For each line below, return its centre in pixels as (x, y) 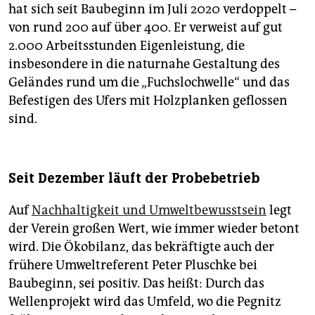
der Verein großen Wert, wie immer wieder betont (154, 228)
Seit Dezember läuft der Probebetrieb (134, 178)
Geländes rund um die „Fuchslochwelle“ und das (149, 82)
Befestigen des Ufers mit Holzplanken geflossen (148, 100)
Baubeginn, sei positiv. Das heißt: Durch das (136, 283)
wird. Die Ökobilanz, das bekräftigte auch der (141, 246)
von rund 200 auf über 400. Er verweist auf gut (146, 27)
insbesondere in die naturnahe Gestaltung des (144, 64)
